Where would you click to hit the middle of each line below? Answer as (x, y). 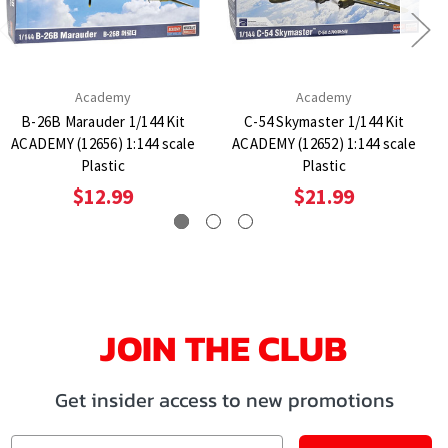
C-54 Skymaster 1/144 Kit (324, 122)
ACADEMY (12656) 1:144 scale (103, 144)
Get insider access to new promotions (224, 400)
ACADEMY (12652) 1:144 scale (324, 144)
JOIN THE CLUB (224, 348)
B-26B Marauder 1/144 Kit (103, 122)
